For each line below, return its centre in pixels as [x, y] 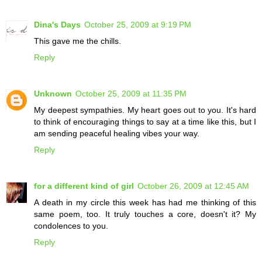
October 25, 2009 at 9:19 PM [138, 25]
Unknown [53, 94]
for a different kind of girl [84, 186]
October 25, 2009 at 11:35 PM [131, 94]
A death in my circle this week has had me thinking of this [145, 203]
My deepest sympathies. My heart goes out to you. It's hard [145, 110]
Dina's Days [57, 25]
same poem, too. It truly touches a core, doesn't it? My [145, 214]
